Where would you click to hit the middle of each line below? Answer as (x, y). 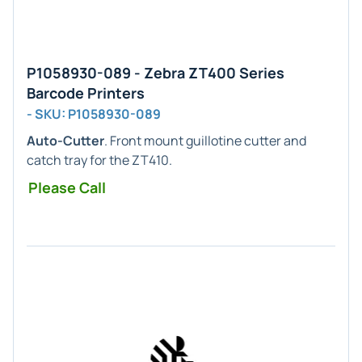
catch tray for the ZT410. (99, 160)
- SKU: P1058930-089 (94, 114)
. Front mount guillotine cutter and (205, 141)
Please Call (67, 187)
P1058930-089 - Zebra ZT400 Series (156, 73)
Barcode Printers (86, 93)
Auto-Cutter (65, 141)
